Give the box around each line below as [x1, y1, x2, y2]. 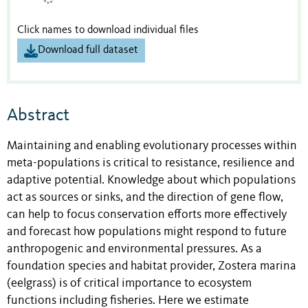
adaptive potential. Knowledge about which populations [7, 174, 296, 186]
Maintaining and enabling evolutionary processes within [7, 140, 297, 152]
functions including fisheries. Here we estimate [7, 294, 249, 307]
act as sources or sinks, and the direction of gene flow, [7, 191, 283, 203]
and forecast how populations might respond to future [7, 225, 287, 238]
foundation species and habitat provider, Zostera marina [7, 260, 296, 272]
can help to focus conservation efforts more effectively [7, 208, 287, 221]
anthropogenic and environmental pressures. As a [7, 243, 262, 255]
